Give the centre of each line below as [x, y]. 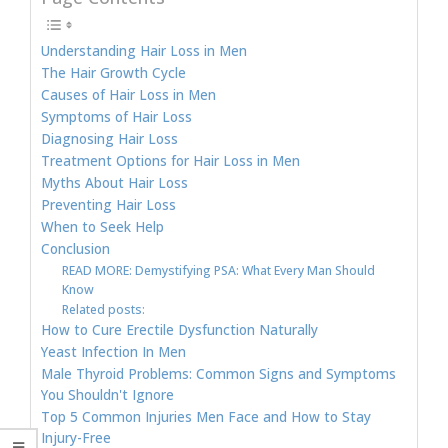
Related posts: [104, 310]
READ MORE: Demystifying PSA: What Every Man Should [219, 271]
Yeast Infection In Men [113, 352]
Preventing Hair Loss [108, 205]
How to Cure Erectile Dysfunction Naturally [179, 330]
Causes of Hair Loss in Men [128, 95]
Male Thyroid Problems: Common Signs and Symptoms [218, 374]
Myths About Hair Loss [114, 183]
